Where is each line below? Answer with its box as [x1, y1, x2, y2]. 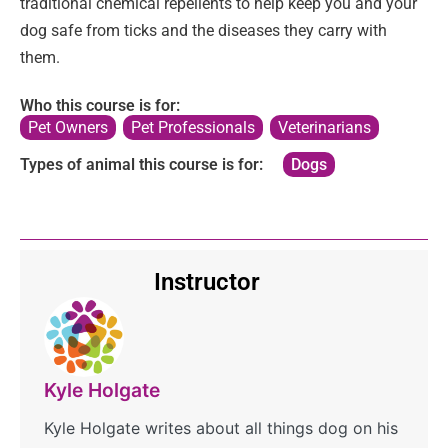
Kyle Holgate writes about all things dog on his [44, 418, 398, 438]
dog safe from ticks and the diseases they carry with [20, 21, 387, 40]
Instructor [154, 268, 260, 296]
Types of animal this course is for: [20, 154, 263, 174]
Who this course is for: [20, 96, 180, 115]
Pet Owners [28, 118, 108, 137]
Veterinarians [278, 118, 371, 137]
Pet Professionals [131, 118, 255, 137]
